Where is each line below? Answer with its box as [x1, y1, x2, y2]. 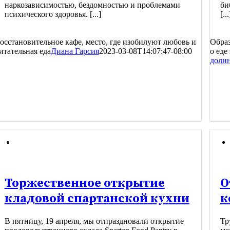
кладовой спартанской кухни [4, 190, 189, 206]
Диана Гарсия [50, 46, 99, 55]
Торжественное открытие [4, 175, 165, 191]
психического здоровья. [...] [4, 9, 101, 18]
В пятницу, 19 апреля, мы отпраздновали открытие [4, 216, 184, 225]
